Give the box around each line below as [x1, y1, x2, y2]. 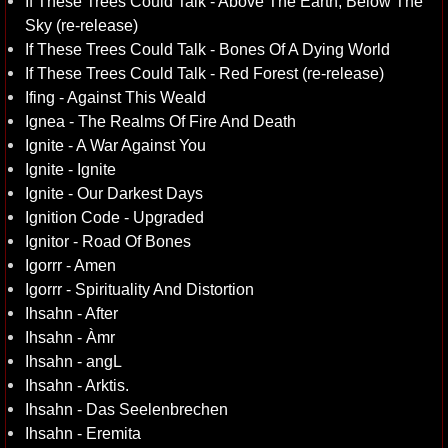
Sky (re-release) [25, 16, 138, 34]
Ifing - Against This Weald [25, 88, 206, 106]
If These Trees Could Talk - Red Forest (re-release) [25, 64, 384, 82]
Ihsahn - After [25, 304, 118, 322]
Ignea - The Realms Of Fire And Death [25, 112, 296, 130]
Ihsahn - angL [25, 352, 122, 370]
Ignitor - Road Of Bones [25, 232, 191, 250]
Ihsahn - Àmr [25, 328, 115, 346]
